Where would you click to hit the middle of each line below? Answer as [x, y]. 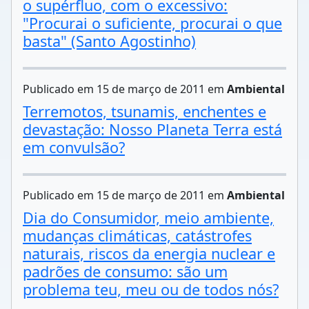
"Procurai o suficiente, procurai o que [152, 23]
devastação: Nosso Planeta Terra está [152, 129]
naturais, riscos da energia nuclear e [149, 253]
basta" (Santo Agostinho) [109, 41]
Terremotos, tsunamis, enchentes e [144, 111]
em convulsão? [74, 147]
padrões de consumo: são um [125, 271]
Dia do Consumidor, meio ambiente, [148, 218]
